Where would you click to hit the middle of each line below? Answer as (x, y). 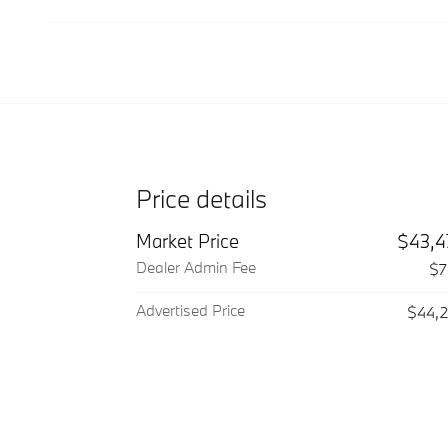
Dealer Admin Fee (196, 266)
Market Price (187, 240)
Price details (201, 198)
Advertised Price (190, 309)
